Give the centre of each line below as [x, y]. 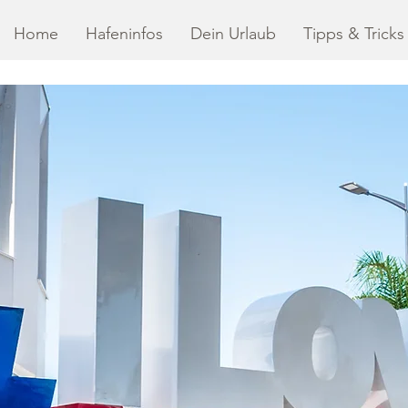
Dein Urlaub [233, 34]
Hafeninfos [124, 34]
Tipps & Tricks [354, 34]
